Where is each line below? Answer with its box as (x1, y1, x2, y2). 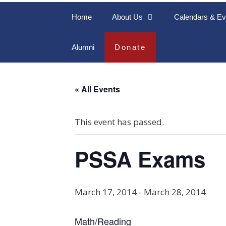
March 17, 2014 (75, 186, 137, 198)
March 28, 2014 (144, 186, 206, 198)
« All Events (75, 83, 120, 95)
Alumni (72, 43, 94, 51)
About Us (112, 13, 143, 21)
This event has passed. (75, 116, 164, 128)
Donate (115, 43, 146, 51)
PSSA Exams (75, 144, 205, 174)
